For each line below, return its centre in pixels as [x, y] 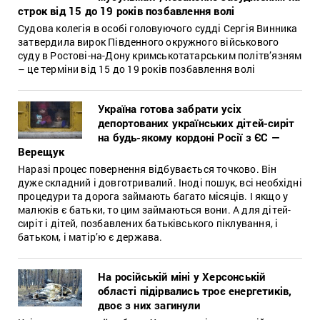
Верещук [41, 151]
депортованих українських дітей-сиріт [196, 122]
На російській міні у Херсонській [182, 276]
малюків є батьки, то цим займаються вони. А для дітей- [155, 209]
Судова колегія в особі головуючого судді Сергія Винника [158, 28]
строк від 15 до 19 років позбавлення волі [126, 10]
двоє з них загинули [149, 305]
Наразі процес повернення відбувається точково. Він [147, 169]
